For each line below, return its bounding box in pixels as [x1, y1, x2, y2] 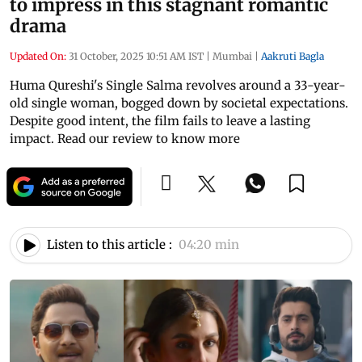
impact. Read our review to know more [10, 130, 240, 146]
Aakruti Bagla [261, 49, 324, 62]
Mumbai [213, 49, 252, 62]
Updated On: [10, 49, 66, 62]
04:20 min [179, 237, 239, 253]
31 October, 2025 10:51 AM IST [69, 49, 204, 62]
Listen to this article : [47, 237, 172, 253]
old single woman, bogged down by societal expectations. [10, 95, 348, 111]
